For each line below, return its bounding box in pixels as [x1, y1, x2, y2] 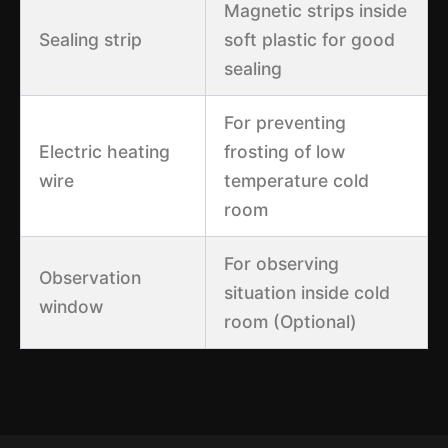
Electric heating [38, 140, 170, 162]
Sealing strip [38, 28, 142, 50]
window [38, 295, 103, 317]
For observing [223, 252, 339, 274]
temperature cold [223, 169, 369, 191]
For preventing [223, 111, 346, 133]
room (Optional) [223, 310, 357, 332]
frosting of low [223, 140, 345, 162]
